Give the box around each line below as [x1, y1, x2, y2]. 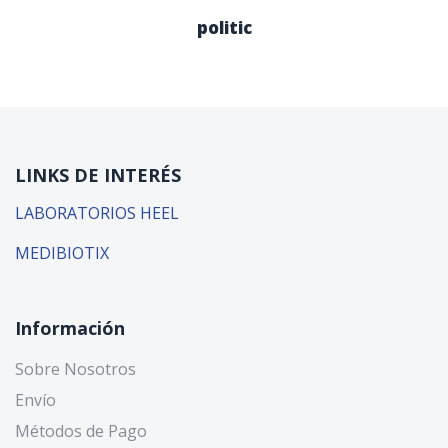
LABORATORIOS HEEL [15, 202, 179, 225]
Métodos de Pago [15, 420, 147, 443]
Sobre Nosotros [15, 358, 136, 381]
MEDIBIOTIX [15, 242, 109, 265]
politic [196, 16, 252, 40]
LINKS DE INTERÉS [15, 163, 181, 188]
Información [15, 316, 125, 341]
